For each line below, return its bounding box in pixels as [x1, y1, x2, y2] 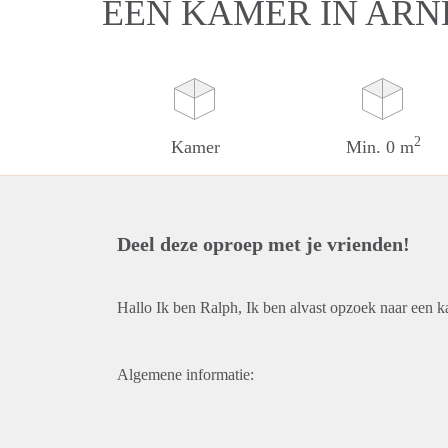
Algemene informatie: [117, 366, 254, 383]
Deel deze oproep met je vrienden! [117, 233, 410, 255]
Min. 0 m [345, 137, 414, 157]
